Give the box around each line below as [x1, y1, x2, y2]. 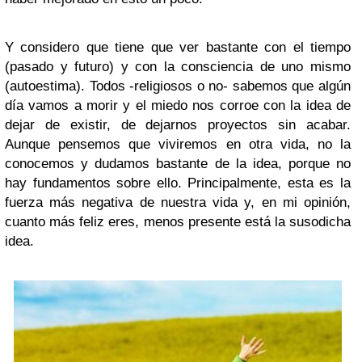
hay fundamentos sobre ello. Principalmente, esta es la [5, 175, 351, 191]
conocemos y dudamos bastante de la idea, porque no [5, 156, 351, 171]
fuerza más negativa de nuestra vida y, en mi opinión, [5, 195, 351, 210]
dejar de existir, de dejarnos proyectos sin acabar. [5, 117, 351, 133]
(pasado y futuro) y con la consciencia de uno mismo [5, 59, 351, 74]
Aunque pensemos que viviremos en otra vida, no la [5, 137, 351, 152]
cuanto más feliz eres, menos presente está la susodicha [5, 214, 351, 229]
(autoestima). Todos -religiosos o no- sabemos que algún [5, 78, 351, 94]
